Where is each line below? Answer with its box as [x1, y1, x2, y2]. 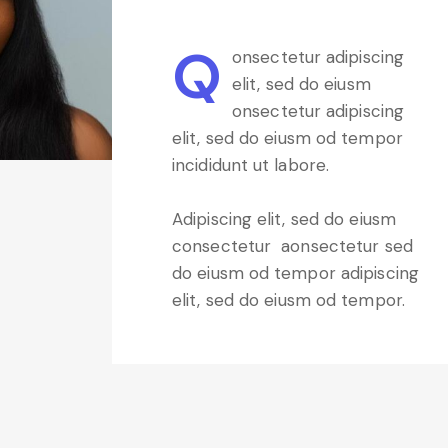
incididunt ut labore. [172, 154, 330, 177]
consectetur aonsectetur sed [172, 234, 413, 257]
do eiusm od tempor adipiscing [172, 261, 419, 284]
